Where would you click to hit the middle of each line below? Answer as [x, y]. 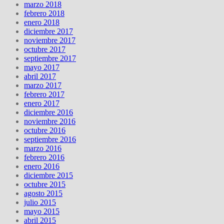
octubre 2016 [45, 130]
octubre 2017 [45, 49]
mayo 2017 [42, 67]
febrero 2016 [44, 157]
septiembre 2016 [50, 139]
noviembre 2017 [50, 40]
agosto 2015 [43, 193]
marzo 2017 [43, 85]
